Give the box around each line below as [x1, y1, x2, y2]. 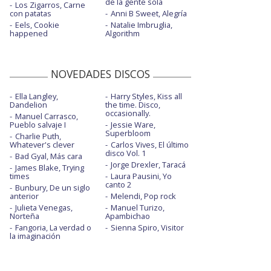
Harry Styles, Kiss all [110, 91, 182, 102]
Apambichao [105, 211, 150, 222]
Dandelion [10, 99, 47, 111]
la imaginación [10, 230, 60, 242]
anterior [10, 191, 39, 202]
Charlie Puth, [15, 131, 61, 142]
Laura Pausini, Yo [110, 171, 172, 182]
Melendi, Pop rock [110, 191, 176, 202]
